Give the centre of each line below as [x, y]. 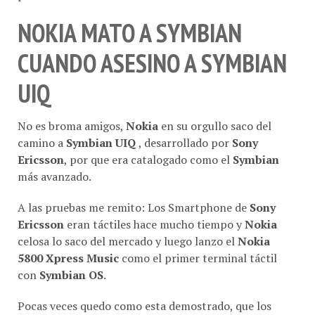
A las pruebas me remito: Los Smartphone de [134, 201]
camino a [42, 137]
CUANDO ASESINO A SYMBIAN [152, 58]
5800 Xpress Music [68, 252]
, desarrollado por [185, 137]
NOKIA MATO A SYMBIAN [130, 27]
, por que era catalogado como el [148, 154]
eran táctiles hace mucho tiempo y [154, 218]
